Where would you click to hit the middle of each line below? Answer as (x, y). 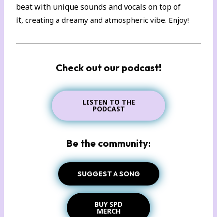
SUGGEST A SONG (108, 174)
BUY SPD (108, 204)
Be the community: (108, 143)
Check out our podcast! (108, 67)
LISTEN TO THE (108, 102)
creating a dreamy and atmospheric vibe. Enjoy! (107, 20)
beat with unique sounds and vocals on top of (99, 7)
